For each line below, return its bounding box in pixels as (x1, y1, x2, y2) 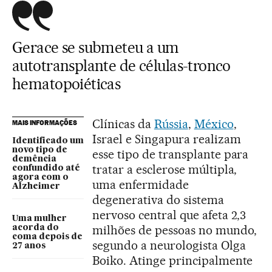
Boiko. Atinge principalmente (92, 253, 253, 268)
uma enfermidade (92, 177, 189, 192)
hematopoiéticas (12, 74, 121, 93)
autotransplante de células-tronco (12, 56, 231, 75)
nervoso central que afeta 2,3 (92, 207, 246, 222)
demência (12, 154, 56, 163)
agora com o (12, 172, 69, 182)
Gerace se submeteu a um (12, 38, 179, 56)
